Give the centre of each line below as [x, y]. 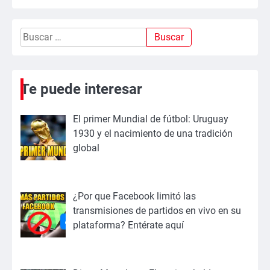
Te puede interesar [81, 89]
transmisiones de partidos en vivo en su [157, 210]
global [86, 148]
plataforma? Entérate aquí [128, 225]
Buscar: [36, 34]
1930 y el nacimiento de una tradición [153, 134]
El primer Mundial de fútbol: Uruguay [151, 119]
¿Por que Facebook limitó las [134, 196]
